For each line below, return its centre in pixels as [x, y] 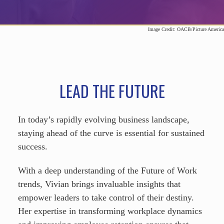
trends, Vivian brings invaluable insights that [99, 184]
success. [34, 146]
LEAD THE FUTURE [112, 90]
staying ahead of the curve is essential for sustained [111, 133]
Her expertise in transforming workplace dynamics [110, 211]
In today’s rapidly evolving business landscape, [104, 119]
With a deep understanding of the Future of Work [107, 171]
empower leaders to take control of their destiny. [106, 198]
